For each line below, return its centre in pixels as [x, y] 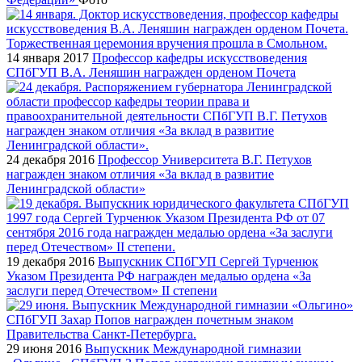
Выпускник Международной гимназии [193, 348]
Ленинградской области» [76, 188]
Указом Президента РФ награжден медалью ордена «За [159, 276]
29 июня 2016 [44, 348]
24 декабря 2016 [51, 159]
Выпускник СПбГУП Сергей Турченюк [208, 261]
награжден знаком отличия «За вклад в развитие [140, 174]
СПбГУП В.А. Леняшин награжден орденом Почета [151, 72]
